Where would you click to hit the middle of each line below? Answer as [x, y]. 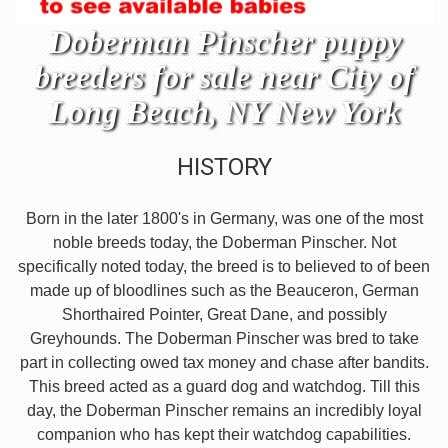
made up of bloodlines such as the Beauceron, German [224, 291]
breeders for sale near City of [224, 77]
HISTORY [224, 167]
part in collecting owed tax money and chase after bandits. [224, 363]
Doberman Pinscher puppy [224, 42]
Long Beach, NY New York [224, 112]
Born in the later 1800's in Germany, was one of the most [224, 219]
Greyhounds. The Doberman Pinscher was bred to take [224, 339]
